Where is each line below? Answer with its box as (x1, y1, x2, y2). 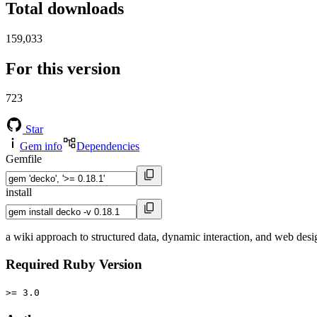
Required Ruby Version (6, 257, 142, 272)
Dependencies (76, 140, 139, 153)
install (6, 186, 32, 199)
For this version (6, 59, 120, 78)
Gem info (20, 140, 62, 153)
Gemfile (6, 153, 42, 166)
